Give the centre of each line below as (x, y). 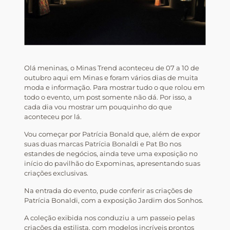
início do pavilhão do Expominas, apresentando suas (112, 164)
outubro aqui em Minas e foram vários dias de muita (111, 78)
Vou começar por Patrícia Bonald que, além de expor (112, 134)
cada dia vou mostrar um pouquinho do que (98, 107)
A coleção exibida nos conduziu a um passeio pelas (109, 218)
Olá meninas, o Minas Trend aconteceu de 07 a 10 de (111, 68)
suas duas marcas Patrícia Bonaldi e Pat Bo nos (102, 144)
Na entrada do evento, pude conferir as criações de (108, 191)
